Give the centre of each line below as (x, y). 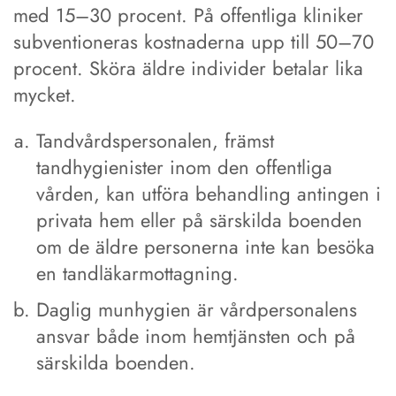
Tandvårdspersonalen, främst (156, 140)
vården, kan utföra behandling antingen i (209, 193)
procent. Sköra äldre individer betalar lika (188, 68)
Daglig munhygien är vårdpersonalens (197, 309)
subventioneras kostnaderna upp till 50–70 (194, 41)
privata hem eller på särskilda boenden (200, 220)
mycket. (45, 94)
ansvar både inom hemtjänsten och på (196, 335)
